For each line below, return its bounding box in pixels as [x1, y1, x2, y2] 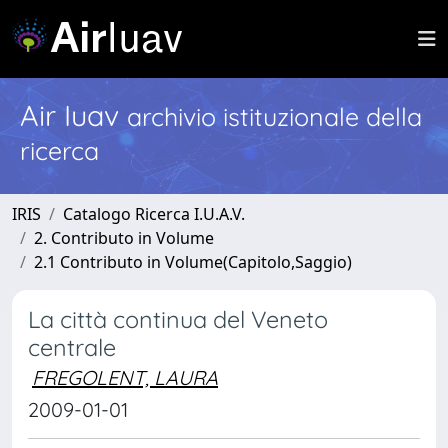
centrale [28, 333, 116, 362]
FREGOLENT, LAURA [32, 365, 218, 390]
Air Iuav [20, 97, 127, 133]
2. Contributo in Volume [34, 227, 214, 249]
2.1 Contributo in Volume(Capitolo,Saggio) [34, 251, 352, 273]
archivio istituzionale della [127, 101, 422, 132]
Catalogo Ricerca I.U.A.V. [63, 203, 245, 225]
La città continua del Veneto [28, 305, 328, 334]
